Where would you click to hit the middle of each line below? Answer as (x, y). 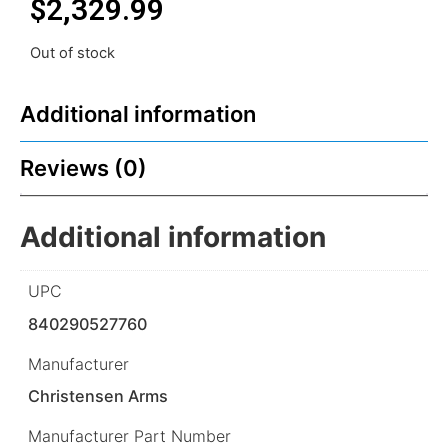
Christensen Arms (98, 395)
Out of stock (72, 53)
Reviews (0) (83, 168)
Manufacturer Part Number (129, 435)
